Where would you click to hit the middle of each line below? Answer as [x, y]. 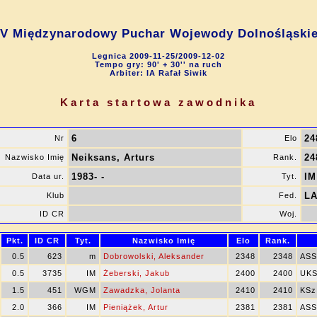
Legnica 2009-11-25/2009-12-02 [158, 56]
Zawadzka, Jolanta [142, 290]
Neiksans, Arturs [113, 157]
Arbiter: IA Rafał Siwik [158, 73]
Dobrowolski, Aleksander [154, 256]
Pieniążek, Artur [136, 307]
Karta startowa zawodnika [158, 102]
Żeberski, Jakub [137, 273]
